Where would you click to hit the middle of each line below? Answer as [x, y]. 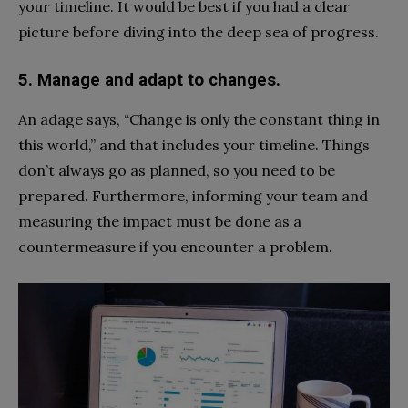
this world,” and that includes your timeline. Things [194, 144]
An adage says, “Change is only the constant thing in [199, 119]
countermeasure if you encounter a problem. [175, 246]
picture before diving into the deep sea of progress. [199, 31]
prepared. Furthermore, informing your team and [193, 195]
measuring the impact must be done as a [160, 221]
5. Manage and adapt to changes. [149, 80]
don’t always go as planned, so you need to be [177, 170]
